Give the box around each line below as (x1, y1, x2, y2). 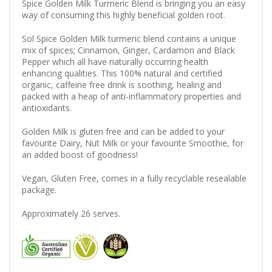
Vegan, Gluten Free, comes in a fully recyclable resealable (22, 172, 246, 184)
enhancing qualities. (22, 67, 98, 79)
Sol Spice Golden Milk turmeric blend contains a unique (22, 32, 236, 44)
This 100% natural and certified (98, 67, 222, 79)
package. (22, 183, 56, 195)
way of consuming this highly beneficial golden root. (22, 8, 225, 21)
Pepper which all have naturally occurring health (22, 55, 208, 67)
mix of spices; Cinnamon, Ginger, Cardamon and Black (22, 44, 235, 56)
